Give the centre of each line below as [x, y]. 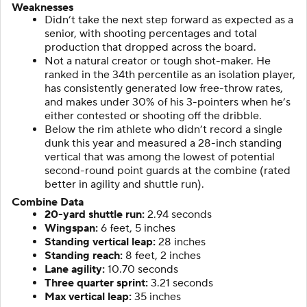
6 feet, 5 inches [137, 228]
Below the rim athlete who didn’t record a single [163, 129]
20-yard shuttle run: [95, 214]
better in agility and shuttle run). [124, 184]
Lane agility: [75, 269]
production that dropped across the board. [150, 47]
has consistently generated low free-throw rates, [164, 88]
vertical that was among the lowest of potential [160, 157]
